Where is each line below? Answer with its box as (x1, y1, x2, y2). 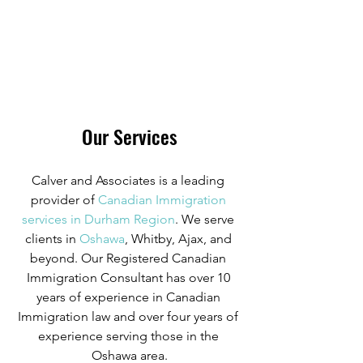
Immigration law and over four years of (18, 308, 241, 324)
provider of (30, 191, 95, 207)
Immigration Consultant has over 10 (26, 269, 233, 285)
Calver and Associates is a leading (32, 172, 228, 188)
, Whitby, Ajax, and (124, 230, 235, 246)
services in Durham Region (22, 211, 175, 227)
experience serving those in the (37, 327, 222, 344)
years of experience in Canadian (36, 288, 224, 305)
